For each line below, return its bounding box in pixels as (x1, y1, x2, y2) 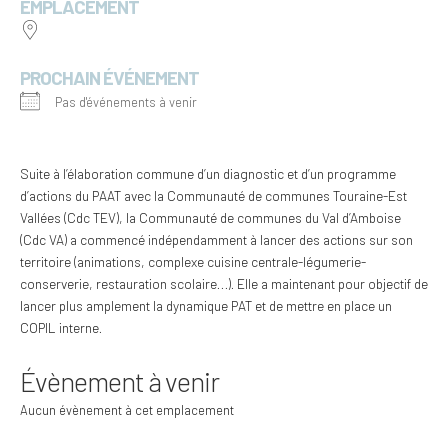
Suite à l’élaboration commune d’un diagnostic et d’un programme (20, 165, 396, 183)
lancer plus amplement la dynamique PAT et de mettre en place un (20, 297, 392, 315)
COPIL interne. (20, 319, 102, 337)
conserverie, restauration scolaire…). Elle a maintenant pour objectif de (20, 275, 428, 293)
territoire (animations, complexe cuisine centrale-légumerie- (20, 253, 366, 271)
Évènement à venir (20, 365, 219, 398)
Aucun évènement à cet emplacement (20, 402, 234, 419)
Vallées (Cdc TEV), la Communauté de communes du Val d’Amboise (20, 209, 401, 227)
